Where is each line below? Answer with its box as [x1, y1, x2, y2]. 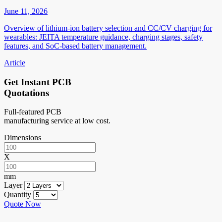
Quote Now [4, 200, 41, 209]
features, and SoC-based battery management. [4, 41, 147, 50]
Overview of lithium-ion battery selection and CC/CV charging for [4, 23, 212, 32]
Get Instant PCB [4, 76, 71, 87]
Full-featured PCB [4, 108, 61, 116]
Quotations [4, 87, 49, 98]
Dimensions [4, 133, 41, 142]
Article [4, 58, 25, 67]
